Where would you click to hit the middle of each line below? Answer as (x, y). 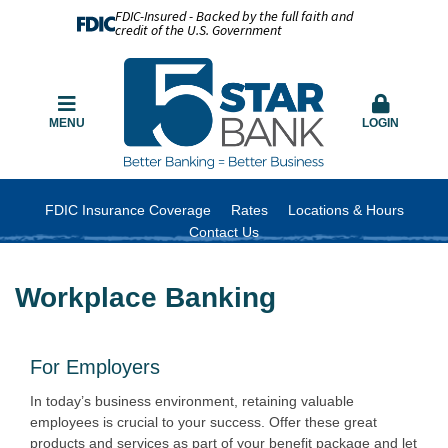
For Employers (95, 366)
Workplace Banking (145, 297)
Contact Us (224, 231)
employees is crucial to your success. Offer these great (203, 421)
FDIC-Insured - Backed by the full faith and (233, 17)
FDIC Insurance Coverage (127, 209)
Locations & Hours (345, 209)
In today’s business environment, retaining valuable (192, 400)
